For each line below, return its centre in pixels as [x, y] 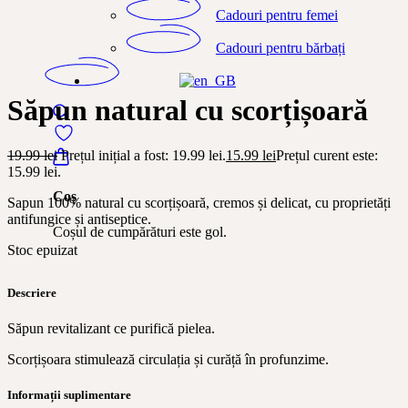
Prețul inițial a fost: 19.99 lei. [143, 155]
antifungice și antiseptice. [79, 219]
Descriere [32, 292]
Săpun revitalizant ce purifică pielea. [111, 329]
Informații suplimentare [69, 395]
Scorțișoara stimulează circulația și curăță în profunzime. [168, 360]
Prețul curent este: [327, 155]
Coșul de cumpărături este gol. [140, 232]
